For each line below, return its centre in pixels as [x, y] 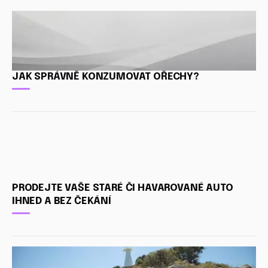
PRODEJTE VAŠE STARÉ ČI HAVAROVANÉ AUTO [123, 188]
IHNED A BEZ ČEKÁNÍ [62, 201]
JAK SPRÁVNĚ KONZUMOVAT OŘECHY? [106, 77]
